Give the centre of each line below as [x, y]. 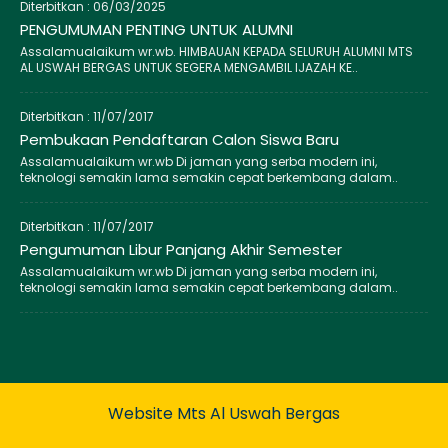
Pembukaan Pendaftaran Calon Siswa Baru [179, 139]
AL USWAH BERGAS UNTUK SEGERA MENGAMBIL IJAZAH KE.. [189, 67]
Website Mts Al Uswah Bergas [224, 413]
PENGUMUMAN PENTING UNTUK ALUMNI [156, 29]
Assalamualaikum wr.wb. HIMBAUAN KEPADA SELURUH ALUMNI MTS [216, 51]
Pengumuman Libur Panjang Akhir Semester [181, 249]
